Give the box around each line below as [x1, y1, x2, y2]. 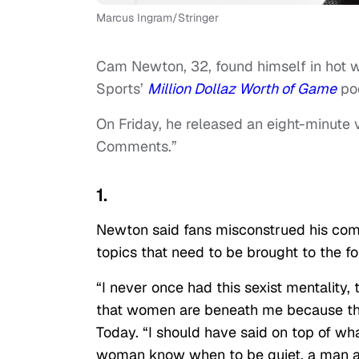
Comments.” [96, 137, 177, 156]
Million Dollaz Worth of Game [147, 79, 337, 99]
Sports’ [96, 79, 147, 99]
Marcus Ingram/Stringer [96, 10, 219, 26]
